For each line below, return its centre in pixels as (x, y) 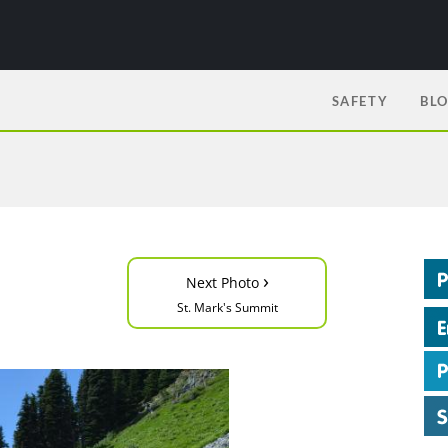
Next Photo (224, 282)
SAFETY (360, 101)
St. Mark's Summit (227, 307)
